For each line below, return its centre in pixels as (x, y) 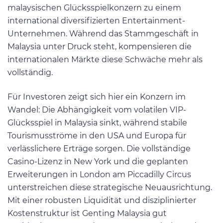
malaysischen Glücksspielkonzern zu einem (94, 7)
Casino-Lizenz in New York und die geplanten (98, 162)
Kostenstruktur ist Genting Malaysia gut (87, 214)
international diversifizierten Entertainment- (96, 20)
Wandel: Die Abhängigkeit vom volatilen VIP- (97, 110)
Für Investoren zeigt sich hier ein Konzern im (97, 97)
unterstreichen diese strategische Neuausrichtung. (110, 188)
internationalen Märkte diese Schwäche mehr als (105, 59)
